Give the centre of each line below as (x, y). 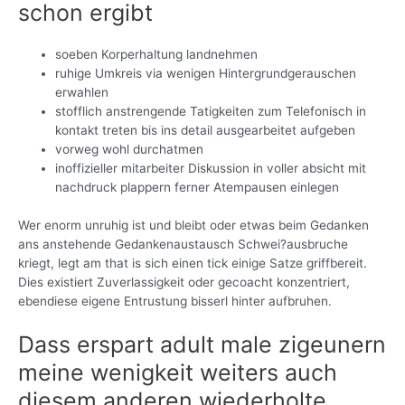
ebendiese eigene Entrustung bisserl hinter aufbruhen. (175, 301)
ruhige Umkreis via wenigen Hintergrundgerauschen (206, 74)
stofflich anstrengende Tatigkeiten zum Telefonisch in (211, 112)
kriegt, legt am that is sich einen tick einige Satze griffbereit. (193, 263)
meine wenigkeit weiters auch (178, 372)
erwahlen (82, 93)
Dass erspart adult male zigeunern (202, 344)
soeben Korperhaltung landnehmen (157, 55)
